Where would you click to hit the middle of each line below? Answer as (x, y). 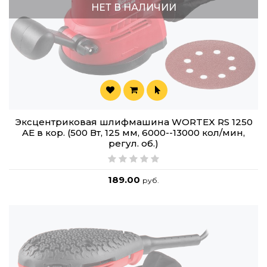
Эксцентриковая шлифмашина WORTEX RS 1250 (133, 122)
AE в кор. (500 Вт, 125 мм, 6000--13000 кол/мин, (133, 133)
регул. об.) (133, 144)
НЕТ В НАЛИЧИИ (133, 8)
